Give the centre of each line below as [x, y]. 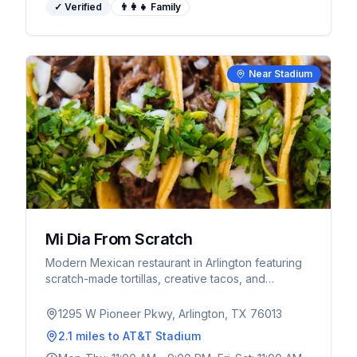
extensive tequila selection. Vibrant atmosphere [171, 294]
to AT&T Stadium [153, 336]
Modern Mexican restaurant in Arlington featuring [174, 263]
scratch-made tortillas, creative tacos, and [155, 279]
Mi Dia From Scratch [119, 239]
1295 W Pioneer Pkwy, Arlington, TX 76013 [170, 314]
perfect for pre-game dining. [121, 310]
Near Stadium [280, 74]
